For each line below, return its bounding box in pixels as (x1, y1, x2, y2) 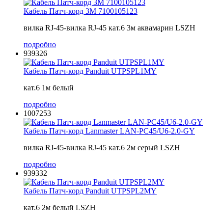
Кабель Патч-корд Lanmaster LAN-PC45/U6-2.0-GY (24, 127, 195, 136)
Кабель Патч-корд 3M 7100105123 (24, 7, 137, 16)
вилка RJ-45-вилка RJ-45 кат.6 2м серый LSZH (24, 143, 180, 152)
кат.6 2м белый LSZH (24, 203, 96, 212)
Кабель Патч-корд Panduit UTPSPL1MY (24, 67, 157, 76)
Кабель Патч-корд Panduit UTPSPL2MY (24, 187, 157, 195)
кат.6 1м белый (24, 83, 74, 92)
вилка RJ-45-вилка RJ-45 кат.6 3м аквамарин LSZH (24, 24, 195, 32)
